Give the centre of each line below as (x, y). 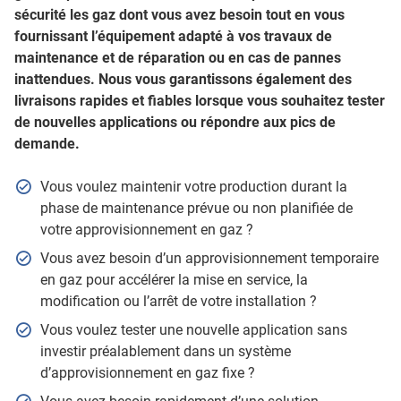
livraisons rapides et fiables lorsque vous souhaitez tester (200, 101)
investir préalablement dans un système (165, 351)
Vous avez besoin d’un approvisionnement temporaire (209, 258)
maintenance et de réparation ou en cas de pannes (178, 58)
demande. (47, 144)
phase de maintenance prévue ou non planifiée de (196, 208)
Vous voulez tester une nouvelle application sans (193, 330)
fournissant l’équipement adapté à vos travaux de (173, 36)
